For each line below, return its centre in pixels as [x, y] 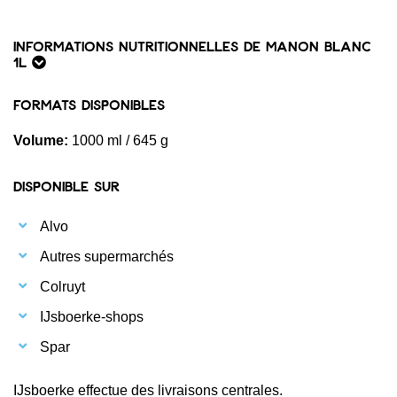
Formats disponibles [89, 104]
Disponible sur [66, 185]
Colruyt [62, 286]
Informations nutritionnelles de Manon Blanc [192, 45]
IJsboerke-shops [92, 316]
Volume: [43, 140]
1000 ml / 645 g [120, 140]
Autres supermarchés [107, 256]
